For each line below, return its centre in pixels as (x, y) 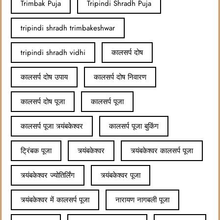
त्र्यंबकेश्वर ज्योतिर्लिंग (48, 175)
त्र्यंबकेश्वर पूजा (121, 175)
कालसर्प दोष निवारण (120, 77)
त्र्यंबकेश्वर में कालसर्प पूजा (55, 200)
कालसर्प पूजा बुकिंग (134, 126)
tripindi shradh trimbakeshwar (68, 28)
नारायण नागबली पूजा (142, 200)
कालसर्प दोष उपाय (44, 77)
